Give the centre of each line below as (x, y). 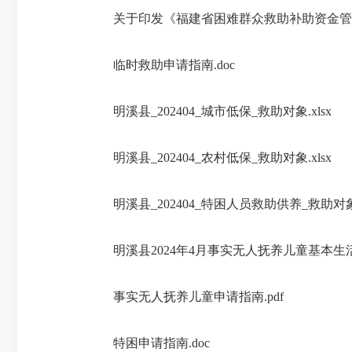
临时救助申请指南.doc (174, 65)
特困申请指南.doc (161, 343)
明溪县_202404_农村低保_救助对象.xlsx (222, 158)
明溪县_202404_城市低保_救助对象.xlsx (222, 111)
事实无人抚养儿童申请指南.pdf (198, 297)
